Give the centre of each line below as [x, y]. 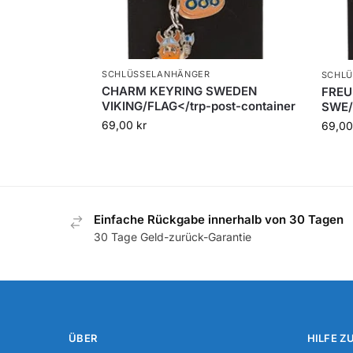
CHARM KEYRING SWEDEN [179, 91]
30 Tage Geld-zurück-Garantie [173, 236]
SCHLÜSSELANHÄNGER [156, 74]
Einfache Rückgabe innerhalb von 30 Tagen [219, 219]
